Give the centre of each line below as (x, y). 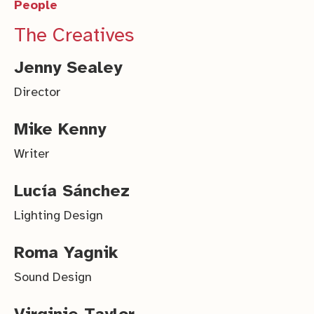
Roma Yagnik (66, 252)
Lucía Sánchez (72, 190)
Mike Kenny (60, 129)
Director (37, 91)
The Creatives (74, 34)
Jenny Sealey (68, 67)
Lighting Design (59, 215)
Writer (32, 153)
